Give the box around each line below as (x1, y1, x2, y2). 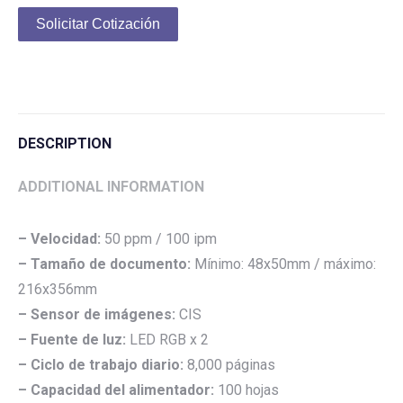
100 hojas (214, 381, 279, 399)
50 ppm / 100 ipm (101, 230, 217, 247)
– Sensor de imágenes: (18, 306, 175, 323)
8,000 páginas (184, 356, 275, 373)
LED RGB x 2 (126, 331, 209, 348)
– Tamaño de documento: (18, 255, 194, 273)
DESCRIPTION (18, 135, 112, 152)
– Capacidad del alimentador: (18, 381, 214, 399)
